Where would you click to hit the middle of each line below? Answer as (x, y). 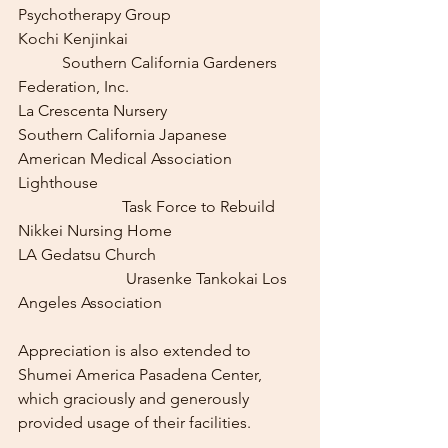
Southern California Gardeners (38, 62)
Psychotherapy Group (94, 14)
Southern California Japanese (124, 134)
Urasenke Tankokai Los (58, 278)
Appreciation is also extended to (136, 350)
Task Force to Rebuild (58, 206)
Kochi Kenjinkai (73, 38)
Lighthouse (58, 182)
